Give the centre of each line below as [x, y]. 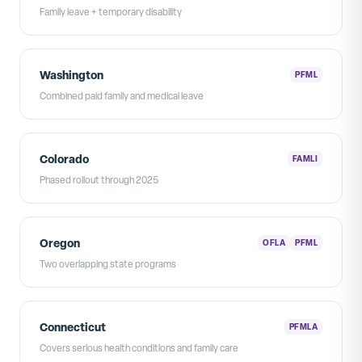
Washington [72, 74]
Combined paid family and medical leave [122, 96]
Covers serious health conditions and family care [139, 348]
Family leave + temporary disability [111, 12]
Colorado [64, 158]
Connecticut [73, 326]
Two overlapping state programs [108, 264]
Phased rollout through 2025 [99, 180]
